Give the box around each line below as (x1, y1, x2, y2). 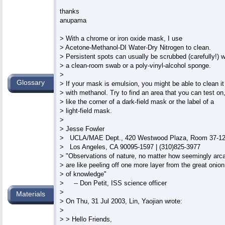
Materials (16, 190, 45, 198)
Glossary (17, 78, 45, 86)
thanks (59, 7, 79, 15)
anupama (59, 16, 86, 24)
